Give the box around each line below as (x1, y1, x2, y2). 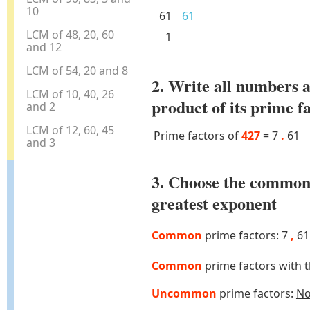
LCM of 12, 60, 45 (26, 122, 115, 138)
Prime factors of (153, 128, 241, 144)
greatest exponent (151, 191, 277, 216)
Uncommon (151, 285, 217, 301)
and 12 (26, 39, 62, 55)
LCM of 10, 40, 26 (26, 86, 115, 102)
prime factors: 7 (201, 228, 291, 244)
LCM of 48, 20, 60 (26, 26, 115, 42)
